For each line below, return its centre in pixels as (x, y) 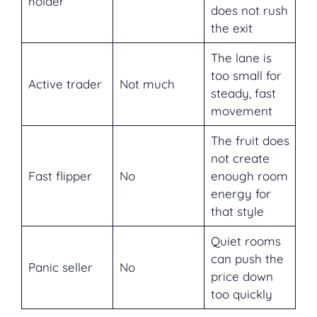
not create (240, 158)
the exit (231, 28)
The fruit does (250, 141)
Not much (147, 84)
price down (242, 277)
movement (241, 111)
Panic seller (60, 267)
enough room (249, 176)
